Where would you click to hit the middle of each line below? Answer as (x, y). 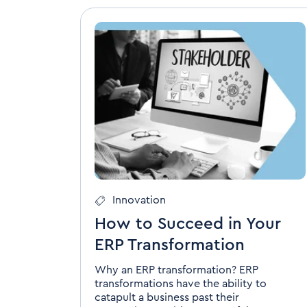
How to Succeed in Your (188, 224)
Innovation (139, 200)
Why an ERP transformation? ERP (176, 270)
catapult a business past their (167, 297)
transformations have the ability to (181, 284)
